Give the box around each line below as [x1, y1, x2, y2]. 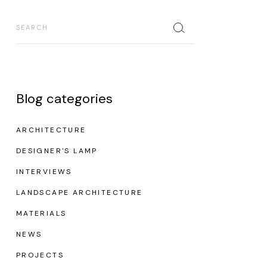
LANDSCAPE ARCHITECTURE [15, 188, 143, 197]
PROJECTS [15, 250, 64, 260]
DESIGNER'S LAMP [15, 146, 98, 156]
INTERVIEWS [15, 167, 72, 176]
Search [15, 9, 44, 22]
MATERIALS [15, 209, 67, 218]
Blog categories [15, 90, 113, 107]
